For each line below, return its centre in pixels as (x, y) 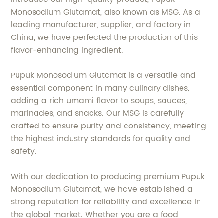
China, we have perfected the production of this (104, 38)
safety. (24, 152)
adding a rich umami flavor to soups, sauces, (99, 101)
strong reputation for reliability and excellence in (106, 202)
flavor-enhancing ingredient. (67, 50)
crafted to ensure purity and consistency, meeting (109, 126)
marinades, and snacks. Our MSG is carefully (98, 114)
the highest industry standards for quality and (101, 139)
